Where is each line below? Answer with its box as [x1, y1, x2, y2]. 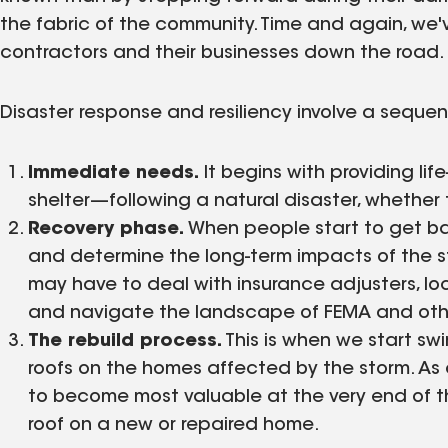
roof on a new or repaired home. [28, 416, 320, 435]
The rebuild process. [28, 332, 222, 351]
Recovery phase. [28, 220, 184, 239]
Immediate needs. [28, 164, 199, 183]
